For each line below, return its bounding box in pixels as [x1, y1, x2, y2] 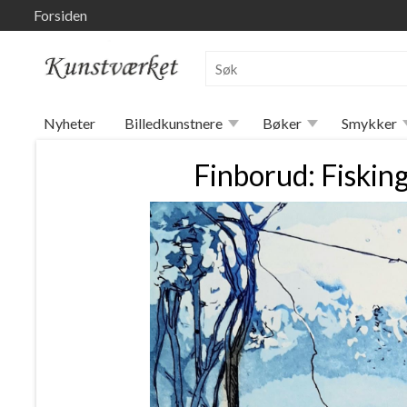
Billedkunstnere [124, 114, 223, 132]
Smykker [342, 114, 397, 132]
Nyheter [44, 114, 95, 132]
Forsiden [34, 6, 87, 24]
